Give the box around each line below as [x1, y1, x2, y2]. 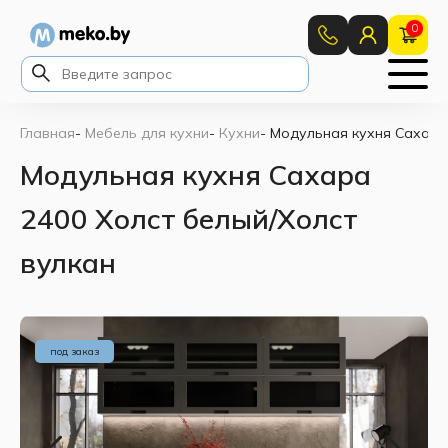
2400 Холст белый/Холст [20, 201, 358, 236]
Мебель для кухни [85, 124, 209, 142]
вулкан [20, 245, 116, 280]
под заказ [50, 345, 99, 358]
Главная [20, 124, 75, 142]
